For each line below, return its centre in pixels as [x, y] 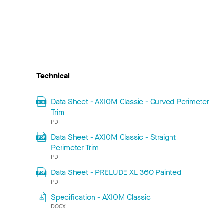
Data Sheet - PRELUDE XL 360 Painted [116, 172]
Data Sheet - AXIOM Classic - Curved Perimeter [130, 102]
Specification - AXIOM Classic [101, 197]
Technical [53, 76]
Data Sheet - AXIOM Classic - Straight [113, 137]
